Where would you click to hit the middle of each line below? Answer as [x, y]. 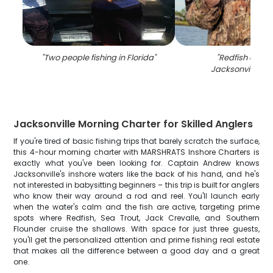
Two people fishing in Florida [99, 58]
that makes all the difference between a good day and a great [136, 251]
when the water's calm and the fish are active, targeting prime [136, 207]
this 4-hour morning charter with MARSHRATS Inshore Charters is [136, 152]
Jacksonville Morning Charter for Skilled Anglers [133, 124]
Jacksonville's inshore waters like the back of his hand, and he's [136, 174]
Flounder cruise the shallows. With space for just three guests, [136, 229]
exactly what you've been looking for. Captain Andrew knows [136, 163]
